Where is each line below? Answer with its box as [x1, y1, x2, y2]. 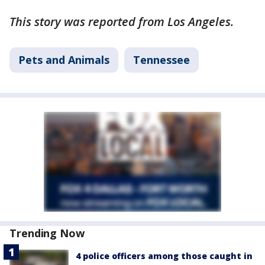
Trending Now [9, 225, 85, 240]
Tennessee [133, 52, 190, 67]
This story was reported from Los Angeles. [9, 13, 234, 30]
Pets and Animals [18, 52, 109, 67]
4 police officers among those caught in [76, 250, 253, 261]
